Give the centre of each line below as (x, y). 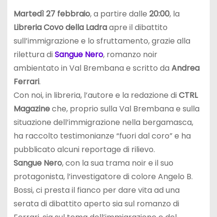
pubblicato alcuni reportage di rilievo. (84, 150)
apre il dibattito (137, 28)
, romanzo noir (130, 55)
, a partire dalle (119, 14)
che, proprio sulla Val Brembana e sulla (124, 109)
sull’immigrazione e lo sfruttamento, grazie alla (102, 41)
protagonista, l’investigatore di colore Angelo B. (103, 177)
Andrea (185, 68)
